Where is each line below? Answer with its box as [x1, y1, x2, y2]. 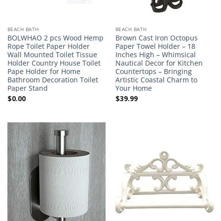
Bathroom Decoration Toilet [7, 74, 98, 84]
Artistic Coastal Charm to [115, 74, 197, 84]
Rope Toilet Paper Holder [7, 41, 90, 51]
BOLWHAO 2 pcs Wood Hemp [7, 33, 104, 42]
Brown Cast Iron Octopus [115, 33, 198, 42]
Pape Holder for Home [7, 66, 80, 76]
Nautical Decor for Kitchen [115, 58, 203, 68]
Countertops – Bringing [115, 66, 192, 76]
